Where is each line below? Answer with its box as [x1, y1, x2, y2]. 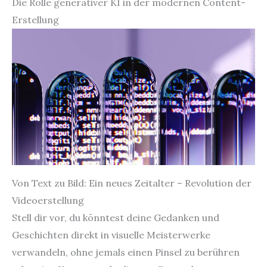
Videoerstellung [12, 194, 84, 206]
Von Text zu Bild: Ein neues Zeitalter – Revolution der [12, 176, 252, 189]
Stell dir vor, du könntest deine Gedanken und [12, 211, 219, 223]
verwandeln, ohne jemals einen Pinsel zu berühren [12, 246, 240, 258]
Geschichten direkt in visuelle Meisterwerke [12, 228, 210, 241]
